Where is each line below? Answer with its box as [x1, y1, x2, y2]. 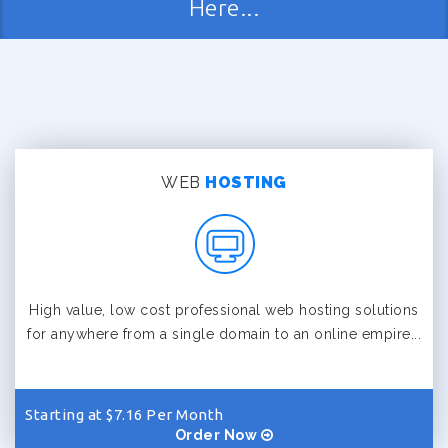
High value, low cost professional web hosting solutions [29, 302, 419, 318]
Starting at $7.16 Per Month [25, 406, 224, 423]
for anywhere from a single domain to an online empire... [27, 326, 421, 342]
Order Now [174, 427, 261, 443]
